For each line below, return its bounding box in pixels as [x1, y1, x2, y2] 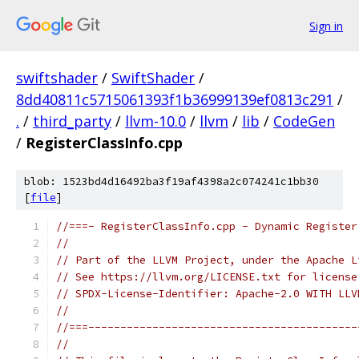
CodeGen [273, 111, 335, 131]
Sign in [309, 18, 343, 34]
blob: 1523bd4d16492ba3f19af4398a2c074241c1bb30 [24, 175, 319, 188]
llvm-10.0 [125, 111, 186, 131]
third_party [33, 111, 111, 131]
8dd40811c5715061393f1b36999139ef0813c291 [16, 90, 333, 109]
